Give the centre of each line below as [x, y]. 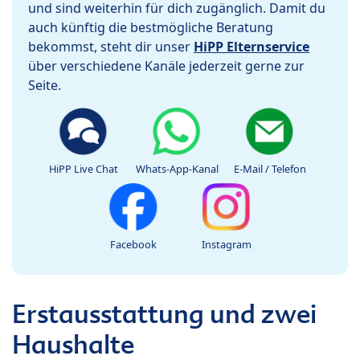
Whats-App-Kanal [177, 169]
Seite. [45, 86]
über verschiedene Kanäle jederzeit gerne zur [166, 66]
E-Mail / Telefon [270, 169]
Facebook [133, 245]
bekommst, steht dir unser [111, 47]
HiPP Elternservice [252, 47]
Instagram [227, 245]
